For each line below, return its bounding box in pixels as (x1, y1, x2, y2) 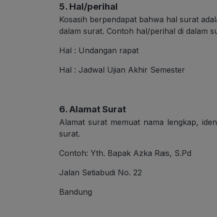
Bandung (59, 187, 92, 197)
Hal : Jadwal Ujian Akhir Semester (59, 65, 185, 75)
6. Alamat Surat (59, 104, 126, 115)
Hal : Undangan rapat (59, 46, 139, 56)
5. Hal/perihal (59, 1, 118, 13)
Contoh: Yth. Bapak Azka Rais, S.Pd (59, 148, 191, 158)
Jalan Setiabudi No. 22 (59, 168, 142, 178)
